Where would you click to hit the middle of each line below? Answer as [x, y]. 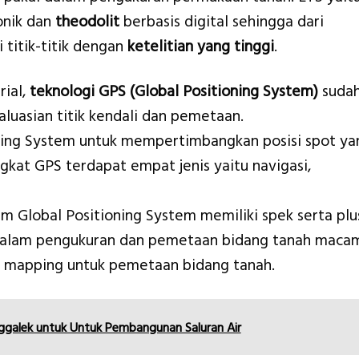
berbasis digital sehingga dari [224, 22]
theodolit [89, 22]
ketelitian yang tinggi [201, 46]
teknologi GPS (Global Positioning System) [174, 92]
